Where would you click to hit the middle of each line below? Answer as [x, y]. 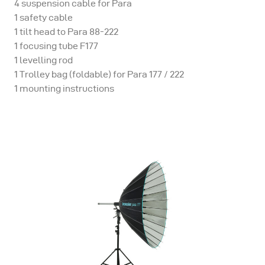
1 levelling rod [43, 60]
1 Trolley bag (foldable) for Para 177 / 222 [99, 74]
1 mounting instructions [64, 88]
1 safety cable [43, 17]
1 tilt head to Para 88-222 [66, 31]
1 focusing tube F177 [56, 46]
